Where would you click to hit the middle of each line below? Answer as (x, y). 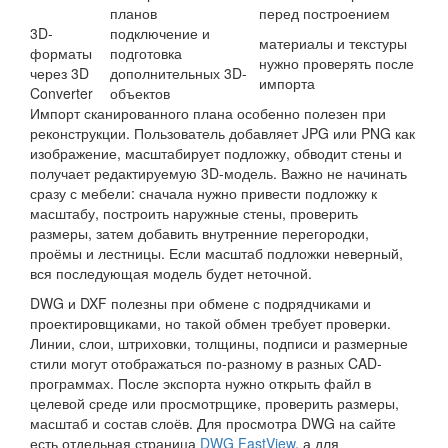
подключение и (160, 32)
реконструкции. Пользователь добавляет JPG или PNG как (222, 132)
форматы (61, 52)
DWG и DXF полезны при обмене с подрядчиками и (200, 302)
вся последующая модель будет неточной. (171, 272)
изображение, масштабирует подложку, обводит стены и (216, 152)
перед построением (324, 12)
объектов (140, 92)
